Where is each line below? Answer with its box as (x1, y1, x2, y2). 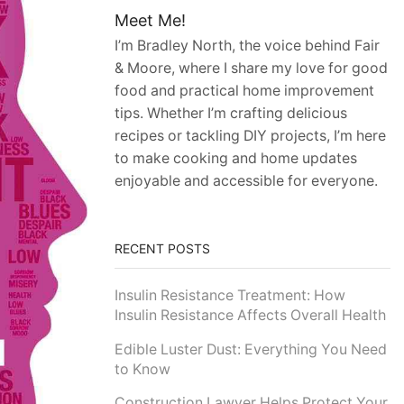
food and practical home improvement (115, 82, 374, 100)
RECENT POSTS (115, 240, 210, 256)
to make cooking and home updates (115, 150, 357, 168)
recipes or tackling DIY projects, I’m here (115, 127, 386, 145)
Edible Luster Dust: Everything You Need (115, 340, 387, 358)
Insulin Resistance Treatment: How (115, 287, 345, 305)
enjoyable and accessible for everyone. (115, 172, 378, 190)
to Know (115, 360, 170, 378)
